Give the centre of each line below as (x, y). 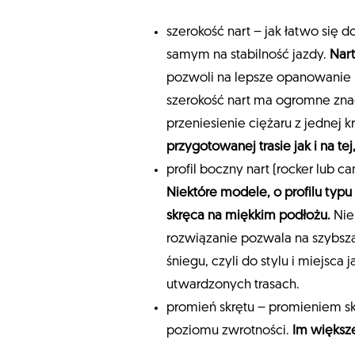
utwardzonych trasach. (233, 285)
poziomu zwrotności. (229, 331)
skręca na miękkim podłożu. (250, 216)
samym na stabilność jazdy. (248, 55)
